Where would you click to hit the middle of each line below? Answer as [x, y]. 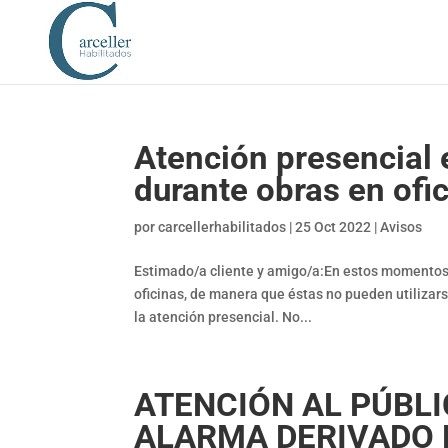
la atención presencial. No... [223, 317]
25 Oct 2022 [333, 227]
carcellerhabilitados [222, 227]
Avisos [401, 227]
